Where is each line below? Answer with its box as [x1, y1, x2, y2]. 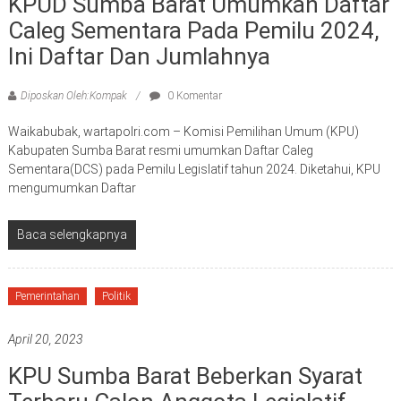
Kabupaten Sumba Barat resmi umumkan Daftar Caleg [7, 142, 313, 158]
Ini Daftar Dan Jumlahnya [7, 42, 270, 70]
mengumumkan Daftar [7, 180, 136, 195]
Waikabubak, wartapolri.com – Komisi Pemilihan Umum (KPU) [7, 124, 359, 139]
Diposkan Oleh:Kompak [20, 89, 127, 102]
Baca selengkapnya [16, 226, 127, 242]
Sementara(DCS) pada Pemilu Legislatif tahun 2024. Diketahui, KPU [7, 161, 380, 176]
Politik [101, 289, 131, 303]
